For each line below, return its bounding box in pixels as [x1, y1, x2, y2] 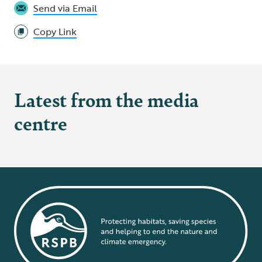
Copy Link [33, 25, 77, 39]
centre [14, 109, 67, 137]
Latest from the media [14, 85, 199, 113]
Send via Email [33, 1, 97, 16]
